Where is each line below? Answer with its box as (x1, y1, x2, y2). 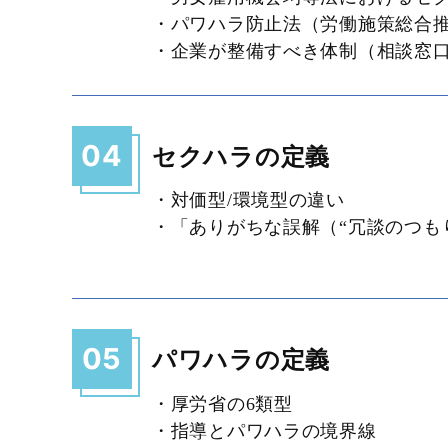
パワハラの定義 (152, 346, 331, 374)
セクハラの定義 (152, 142, 331, 170)
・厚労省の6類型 (152, 394, 293, 415)
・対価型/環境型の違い (152, 190, 345, 211)
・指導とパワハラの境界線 (152, 421, 377, 442)
